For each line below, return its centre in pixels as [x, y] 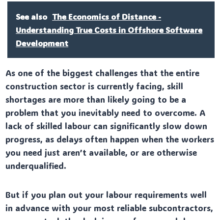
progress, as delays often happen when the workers [110, 139]
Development [42, 43]
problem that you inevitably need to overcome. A [106, 112]
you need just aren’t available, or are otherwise [101, 152]
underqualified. [36, 165]
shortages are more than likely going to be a [96, 99]
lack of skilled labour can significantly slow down [107, 125]
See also [32, 16]
